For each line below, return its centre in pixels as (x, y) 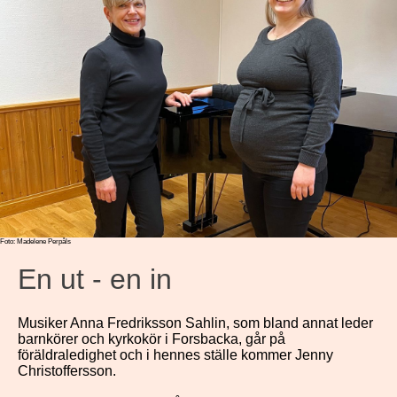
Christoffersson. (67, 371)
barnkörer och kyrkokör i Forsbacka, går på (152, 339)
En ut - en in (95, 279)
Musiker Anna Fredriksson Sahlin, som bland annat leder (195, 323)
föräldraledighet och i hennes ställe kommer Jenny (175, 355)
